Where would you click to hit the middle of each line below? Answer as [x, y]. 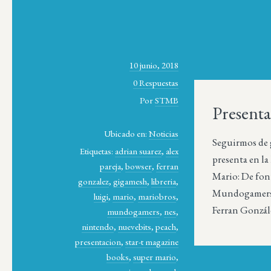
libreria [164, 181]
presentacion [98, 241]
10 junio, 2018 [154, 65]
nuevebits [135, 226]
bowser [139, 166]
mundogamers [134, 211]
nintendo [98, 226]
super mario [155, 256]
